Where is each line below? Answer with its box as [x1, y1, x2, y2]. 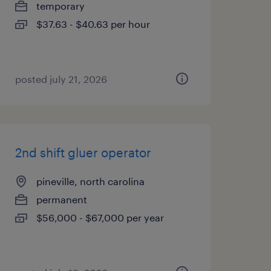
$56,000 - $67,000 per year [36, 212, 164, 223]
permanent [36, 194, 87, 205]
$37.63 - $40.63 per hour [36, 18, 150, 30]
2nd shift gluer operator [15, 145, 151, 160]
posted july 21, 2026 [15, 73, 107, 85]
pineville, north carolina [36, 175, 145, 187]
